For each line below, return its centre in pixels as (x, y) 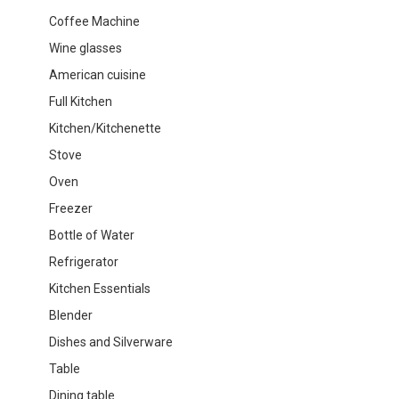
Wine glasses (85, 48)
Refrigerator (84, 261)
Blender (71, 315)
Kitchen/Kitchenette (105, 128)
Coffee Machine (94, 21)
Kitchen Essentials (100, 288)
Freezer (71, 208)
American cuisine (98, 74)
